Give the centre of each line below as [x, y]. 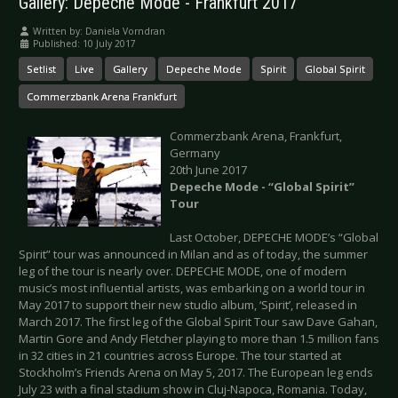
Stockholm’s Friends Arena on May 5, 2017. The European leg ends [196, 373]
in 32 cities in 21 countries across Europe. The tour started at [180, 356]
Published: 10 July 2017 [84, 44]
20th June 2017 [208, 170]
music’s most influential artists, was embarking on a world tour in [192, 288]
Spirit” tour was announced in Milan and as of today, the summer [193, 255]
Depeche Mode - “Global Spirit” [262, 187]
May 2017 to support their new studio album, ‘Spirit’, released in [188, 305]
